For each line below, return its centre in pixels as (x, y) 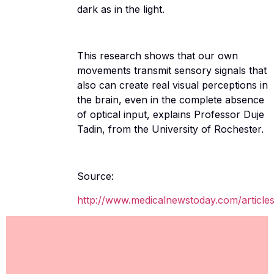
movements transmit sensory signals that (172, 71)
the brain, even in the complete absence (170, 100)
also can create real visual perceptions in (172, 85)
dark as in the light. (120, 9)
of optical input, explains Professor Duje (170, 115)
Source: (95, 176)
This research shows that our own (157, 56)
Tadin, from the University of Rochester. (170, 129)
